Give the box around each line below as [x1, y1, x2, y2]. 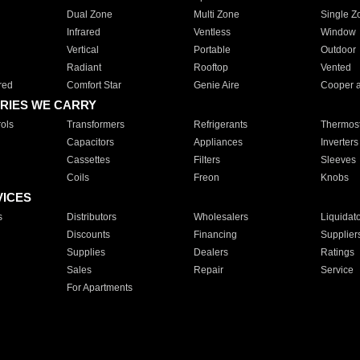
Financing [193, 229, 237, 240]
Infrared [66, 27, 100, 38]
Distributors [66, 211, 117, 223]
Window [320, 27, 356, 38]
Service [320, 264, 354, 276]
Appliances [193, 137, 243, 148]
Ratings [320, 247, 354, 258]
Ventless [193, 27, 231, 38]
